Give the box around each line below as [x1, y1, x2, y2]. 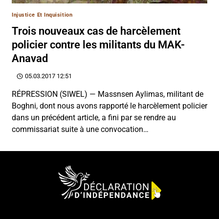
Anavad [12, 52, 48, 65]
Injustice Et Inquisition [12, 11, 73, 18]
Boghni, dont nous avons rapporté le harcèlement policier [12, 101, 207, 111]
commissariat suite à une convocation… [12, 125, 149, 134]
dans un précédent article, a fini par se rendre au [12, 113, 176, 123]
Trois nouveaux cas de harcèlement [12, 24, 180, 37]
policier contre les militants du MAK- [12, 38, 185, 51]
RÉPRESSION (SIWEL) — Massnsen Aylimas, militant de [12, 89, 203, 99]
